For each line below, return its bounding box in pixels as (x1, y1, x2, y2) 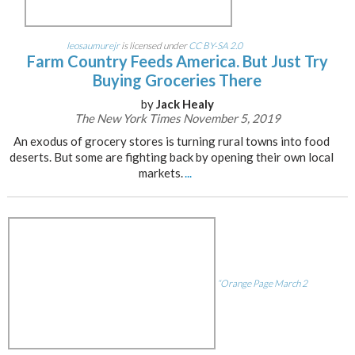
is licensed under (119, 40, 189, 52)
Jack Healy (155, 97, 214, 111)
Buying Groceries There (93, 71, 262, 90)
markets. (139, 166, 184, 180)
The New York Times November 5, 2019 (74, 111, 281, 125)
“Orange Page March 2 (216, 277, 307, 290)
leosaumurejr (66, 40, 120, 52)
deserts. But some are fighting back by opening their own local (9, 150, 334, 164)
